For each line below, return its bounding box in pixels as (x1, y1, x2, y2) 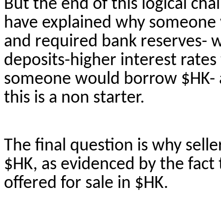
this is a (4, 89, 61, 107)
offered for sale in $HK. (4, 174, 168, 192)
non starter (61, 89, 140, 107)
